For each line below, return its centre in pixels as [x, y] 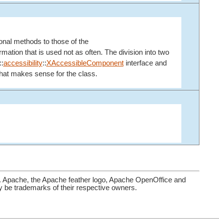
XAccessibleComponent [85, 63]
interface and [145, 63]
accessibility [23, 63]
